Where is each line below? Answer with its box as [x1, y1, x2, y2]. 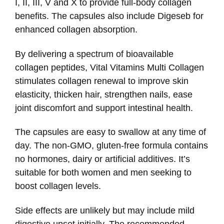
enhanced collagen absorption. [15, 24, 137, 35]
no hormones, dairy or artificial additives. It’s [15, 154, 190, 164]
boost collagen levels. [15, 181, 101, 191]
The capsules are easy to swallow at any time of [15, 127, 206, 137]
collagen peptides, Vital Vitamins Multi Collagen [15, 62, 204, 72]
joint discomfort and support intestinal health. [15, 102, 193, 113]
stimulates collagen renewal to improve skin [15, 75, 188, 86]
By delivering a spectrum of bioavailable [15, 48, 173, 59]
